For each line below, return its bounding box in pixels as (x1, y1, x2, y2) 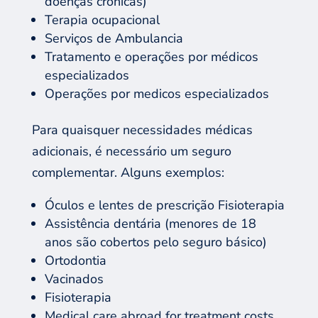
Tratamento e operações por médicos (44, 48, 258, 65)
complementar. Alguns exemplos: (31, 163, 224, 181)
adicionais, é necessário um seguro (31, 142, 231, 160)
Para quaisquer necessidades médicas (31, 121, 253, 138)
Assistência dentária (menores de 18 (44, 214, 256, 232)
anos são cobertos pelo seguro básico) (44, 233, 267, 251)
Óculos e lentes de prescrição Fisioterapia (44, 196, 285, 214)
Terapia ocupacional (44, 11, 163, 28)
